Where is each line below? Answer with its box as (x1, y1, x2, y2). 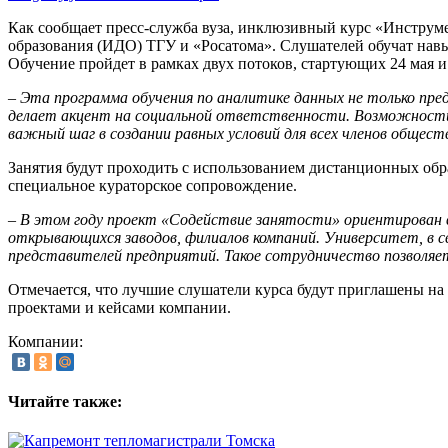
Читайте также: (8, 392, 122, 410)
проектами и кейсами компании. (8, 299, 231, 317)
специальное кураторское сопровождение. (8, 177, 297, 195)
